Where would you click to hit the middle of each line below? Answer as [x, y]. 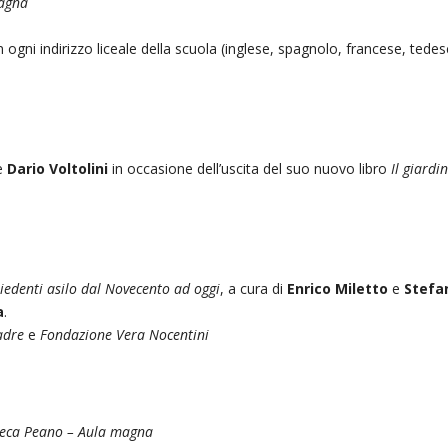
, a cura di [254, 288]
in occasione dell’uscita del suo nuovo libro [250, 168]
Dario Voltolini [58, 168]
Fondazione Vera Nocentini [123, 334]
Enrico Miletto [338, 288]
